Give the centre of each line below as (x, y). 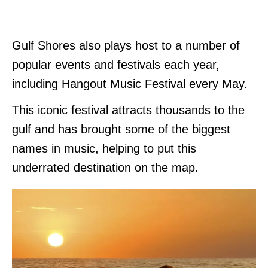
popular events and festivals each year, (116, 64)
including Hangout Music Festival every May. (130, 83)
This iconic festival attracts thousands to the (128, 110)
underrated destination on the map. (105, 167)
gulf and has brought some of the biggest (121, 129)
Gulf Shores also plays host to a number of (126, 45)
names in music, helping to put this (104, 148)
